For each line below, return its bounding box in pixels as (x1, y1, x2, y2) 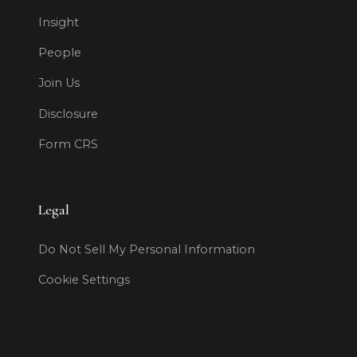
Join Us (38, 76, 80, 91)
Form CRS (38, 136, 98, 151)
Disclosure (38, 106, 98, 121)
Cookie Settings (38, 273, 130, 288)
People (38, 45, 81, 61)
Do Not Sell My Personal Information (38, 242, 255, 257)
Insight (38, 15, 79, 30)
